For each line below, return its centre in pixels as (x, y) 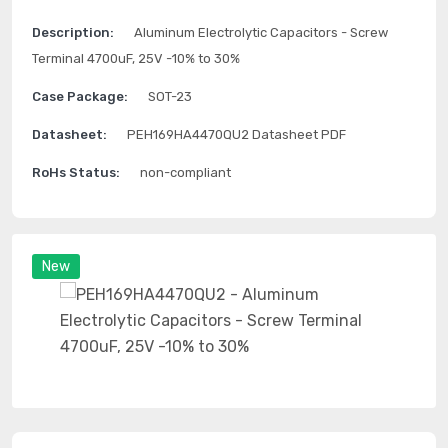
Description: (73, 32)
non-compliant (185, 172)
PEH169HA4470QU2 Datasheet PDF (236, 134)
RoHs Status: (76, 172)
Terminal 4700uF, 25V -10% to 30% (136, 58)
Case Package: (80, 96)
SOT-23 (170, 96)
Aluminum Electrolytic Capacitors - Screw (261, 32)
